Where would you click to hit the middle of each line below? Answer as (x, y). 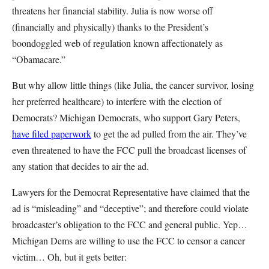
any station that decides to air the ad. (80, 166)
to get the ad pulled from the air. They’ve (169, 134)
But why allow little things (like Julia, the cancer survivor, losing (133, 85)
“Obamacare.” (39, 59)
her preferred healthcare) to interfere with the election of (117, 101)
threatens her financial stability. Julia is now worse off (113, 11)
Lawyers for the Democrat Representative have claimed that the (131, 192)
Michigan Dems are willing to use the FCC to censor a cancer (128, 240)
